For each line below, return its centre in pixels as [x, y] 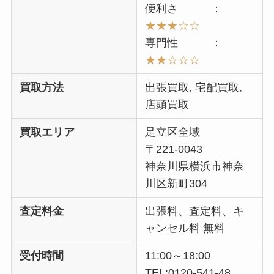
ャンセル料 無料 [185, 228]
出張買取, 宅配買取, [194, 87]
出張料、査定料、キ [195, 211]
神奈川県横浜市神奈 [195, 166]
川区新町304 [176, 183]
